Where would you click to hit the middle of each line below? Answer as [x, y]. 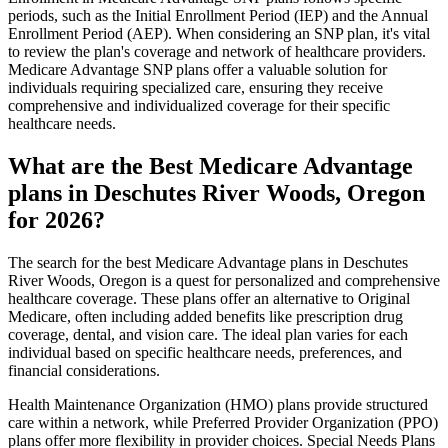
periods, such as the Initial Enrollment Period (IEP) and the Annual [218, 15]
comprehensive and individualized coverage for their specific [199, 105]
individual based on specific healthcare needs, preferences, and [205, 352]
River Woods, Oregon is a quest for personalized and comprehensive [224, 280]
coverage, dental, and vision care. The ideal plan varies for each [208, 334]
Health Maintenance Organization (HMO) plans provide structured [218, 404]
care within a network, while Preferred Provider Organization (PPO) [223, 422]
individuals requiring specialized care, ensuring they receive [195, 87]
